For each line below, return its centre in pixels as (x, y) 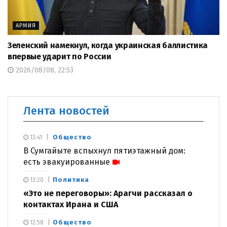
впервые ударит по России (60, 56)
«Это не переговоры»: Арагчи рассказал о (108, 193)
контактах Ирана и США (71, 204)
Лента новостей (66, 110)
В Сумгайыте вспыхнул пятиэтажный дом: (104, 150)
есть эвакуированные (67, 162)
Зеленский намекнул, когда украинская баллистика (108, 45)
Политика (71, 179)
